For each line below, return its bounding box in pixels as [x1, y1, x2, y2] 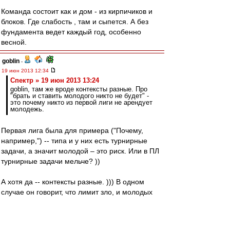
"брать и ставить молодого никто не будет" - [10, 92, 149, 100]
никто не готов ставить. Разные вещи [1, 219, 126, 227]
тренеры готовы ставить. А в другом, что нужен [1, 198, 159, 206]
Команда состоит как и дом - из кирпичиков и [1, 7, 152, 15]
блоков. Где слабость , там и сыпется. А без [1, 17, 148, 26]
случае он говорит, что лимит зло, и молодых [1, 188, 152, 196]
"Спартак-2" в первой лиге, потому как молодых [1, 208, 162, 217]
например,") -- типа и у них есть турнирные [1, 137, 147, 145]
